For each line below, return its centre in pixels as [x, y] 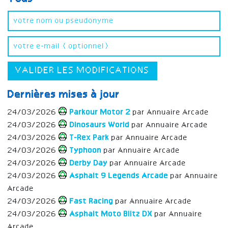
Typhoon [86, 151]
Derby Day [89, 164]
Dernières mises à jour [64, 95]
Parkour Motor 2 [100, 113]
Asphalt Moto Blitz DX [111, 215]
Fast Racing [92, 202]
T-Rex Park [90, 138]
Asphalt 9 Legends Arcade [119, 176]
